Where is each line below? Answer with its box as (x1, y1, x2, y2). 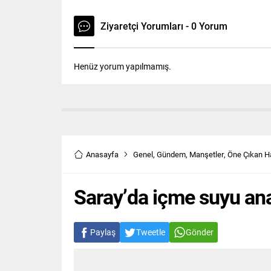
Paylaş (90, 226, 116, 238)
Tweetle (136, 226, 165, 238)
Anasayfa (86, 149, 119, 160)
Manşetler (189, 149, 224, 160)
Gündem (157, 149, 186, 160)
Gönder (186, 226, 214, 238)
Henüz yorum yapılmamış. (74, 60, 171, 73)
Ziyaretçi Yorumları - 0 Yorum (100, 19, 227, 33)
